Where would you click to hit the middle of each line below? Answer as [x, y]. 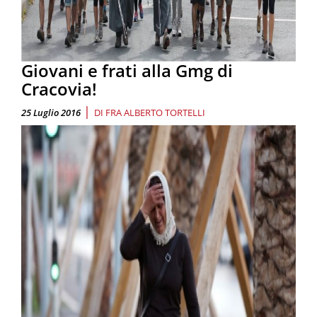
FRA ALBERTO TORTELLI [155, 113]
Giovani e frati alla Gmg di [127, 71]
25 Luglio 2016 [51, 113]
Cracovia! [59, 89]
